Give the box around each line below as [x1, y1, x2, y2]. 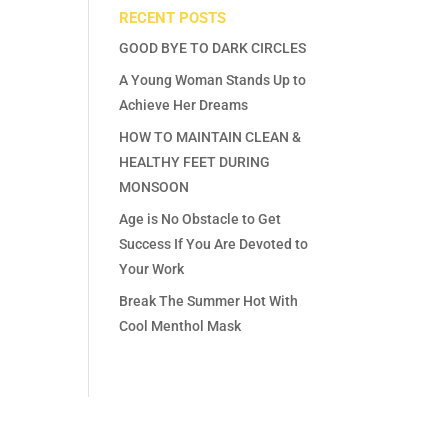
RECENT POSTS [119, 8, 227, 27]
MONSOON [119, 178, 190, 195]
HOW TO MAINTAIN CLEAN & [119, 128, 302, 145]
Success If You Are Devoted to [119, 235, 309, 252]
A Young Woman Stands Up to [119, 71, 307, 88]
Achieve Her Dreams [119, 96, 249, 113]
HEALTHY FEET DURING [119, 153, 271, 170]
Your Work [119, 260, 185, 277]
